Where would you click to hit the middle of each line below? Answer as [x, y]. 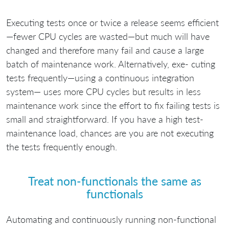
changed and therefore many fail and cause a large [105, 50]
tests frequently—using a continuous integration [100, 77]
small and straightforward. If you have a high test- [105, 119]
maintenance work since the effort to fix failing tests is [113, 105]
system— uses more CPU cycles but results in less [104, 91]
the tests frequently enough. [62, 146]
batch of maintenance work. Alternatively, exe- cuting [111, 64]
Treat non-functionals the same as [114, 181]
